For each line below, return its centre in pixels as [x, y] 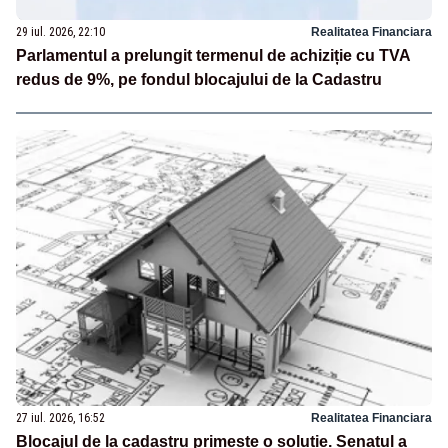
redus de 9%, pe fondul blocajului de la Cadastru [199, 79]
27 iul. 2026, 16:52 [60, 418]
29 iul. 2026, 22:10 [60, 31]
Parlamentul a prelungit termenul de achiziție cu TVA [213, 55]
